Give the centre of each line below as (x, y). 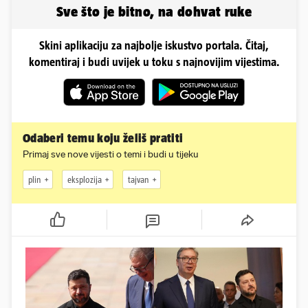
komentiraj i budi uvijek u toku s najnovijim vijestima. (154, 62)
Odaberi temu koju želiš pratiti (103, 139)
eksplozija (85, 179)
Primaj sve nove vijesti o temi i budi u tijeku (111, 155)
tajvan (139, 179)
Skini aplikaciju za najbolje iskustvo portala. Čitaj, (154, 46)
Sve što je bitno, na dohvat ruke (154, 12)
